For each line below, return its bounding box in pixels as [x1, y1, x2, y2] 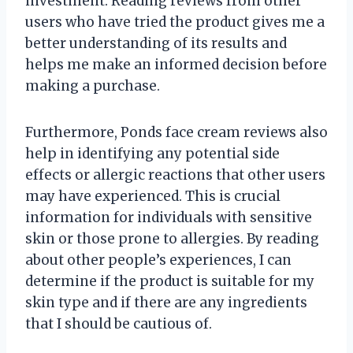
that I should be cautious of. [25, 314, 212, 333]
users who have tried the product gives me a [25, 13, 325, 31]
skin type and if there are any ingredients [25, 293, 307, 311]
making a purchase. [25, 76, 160, 95]
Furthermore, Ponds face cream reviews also [25, 123, 328, 141]
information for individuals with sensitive [25, 208, 312, 226]
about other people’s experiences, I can [25, 251, 292, 269]
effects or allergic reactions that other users [25, 165, 325, 184]
